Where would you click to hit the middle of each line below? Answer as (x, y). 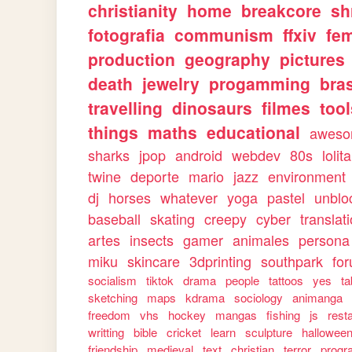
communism (224, 35)
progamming (260, 83)
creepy (226, 218)
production (132, 59)
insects (152, 240)
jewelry (171, 83)
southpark (292, 261)
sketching (113, 297)
